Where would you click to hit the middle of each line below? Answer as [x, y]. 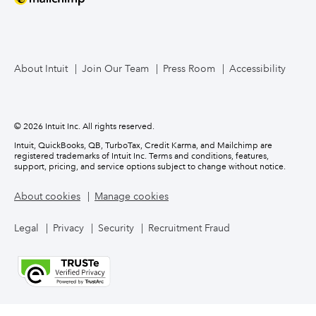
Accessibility [257, 68]
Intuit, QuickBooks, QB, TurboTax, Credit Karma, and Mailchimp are [143, 146]
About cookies [47, 196]
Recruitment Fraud [189, 228]
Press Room [189, 68]
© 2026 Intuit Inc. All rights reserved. [84, 127]
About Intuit [41, 68]
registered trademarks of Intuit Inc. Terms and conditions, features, [141, 156]
